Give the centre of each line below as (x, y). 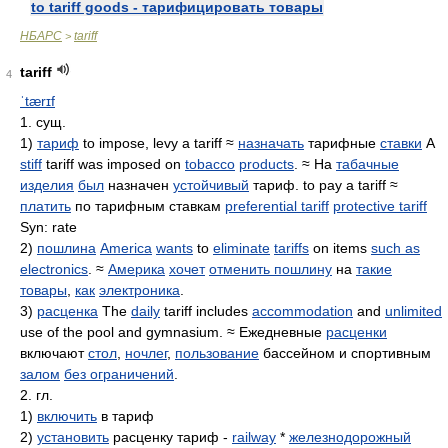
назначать (271, 143)
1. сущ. (43, 122)
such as (395, 248)
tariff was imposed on (113, 164)
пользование (217, 353)
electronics (54, 269)
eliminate (241, 248)
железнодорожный (350, 437)
